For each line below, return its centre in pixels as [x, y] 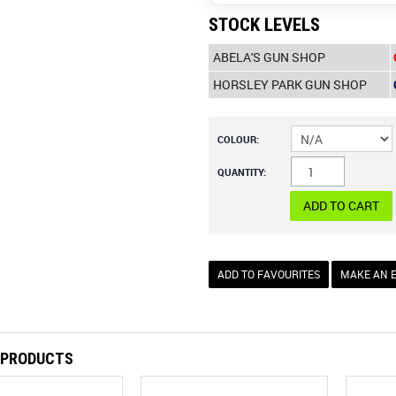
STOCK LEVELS [265, 24]
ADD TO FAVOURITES [269, 274]
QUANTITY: [242, 171]
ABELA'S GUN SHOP [270, 57]
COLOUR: [239, 139]
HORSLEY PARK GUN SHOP [290, 85]
